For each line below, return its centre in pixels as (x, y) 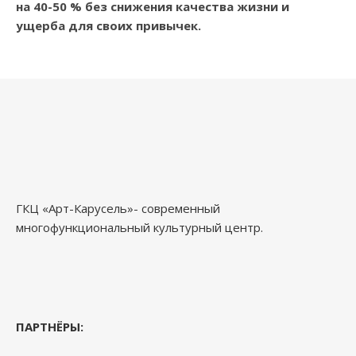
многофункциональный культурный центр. (139, 228)
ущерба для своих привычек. (108, 26)
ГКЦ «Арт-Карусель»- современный (118, 209)
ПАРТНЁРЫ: (50, 327)
